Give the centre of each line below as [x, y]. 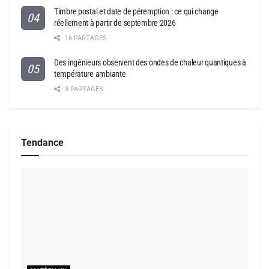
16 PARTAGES [85, 38]
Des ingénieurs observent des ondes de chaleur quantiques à [150, 62]
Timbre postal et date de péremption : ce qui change [136, 11]
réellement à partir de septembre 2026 [115, 23]
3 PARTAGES [83, 89]
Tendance [42, 142]
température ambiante [90, 74]
